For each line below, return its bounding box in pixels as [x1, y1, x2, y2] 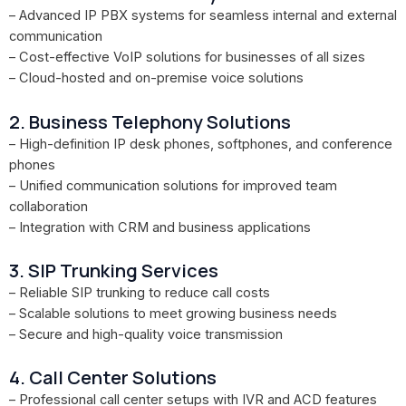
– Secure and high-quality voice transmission [9, 326, 283, 343]
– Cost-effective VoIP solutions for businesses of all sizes [9, 49, 365, 66]
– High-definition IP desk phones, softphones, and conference [9, 135, 392, 152]
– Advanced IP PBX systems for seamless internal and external [9, 7, 397, 24]
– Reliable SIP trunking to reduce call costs [9, 285, 270, 302]
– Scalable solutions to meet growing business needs [9, 305, 337, 323]
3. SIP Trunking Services [9, 258, 218, 284]
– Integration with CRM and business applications [9, 218, 311, 236]
